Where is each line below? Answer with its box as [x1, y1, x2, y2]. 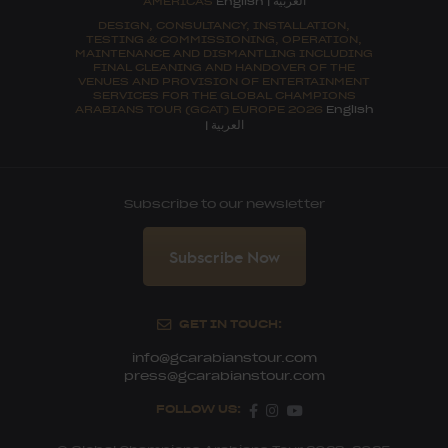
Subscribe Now [168, 245, 280, 267]
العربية [210, 113, 244, 133]
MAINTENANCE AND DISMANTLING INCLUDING [75, 43, 373, 61]
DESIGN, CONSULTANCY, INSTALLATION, [98, 15, 350, 33]
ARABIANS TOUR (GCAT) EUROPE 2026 [74, 99, 326, 117]
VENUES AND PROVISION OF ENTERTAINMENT [78, 71, 370, 89]
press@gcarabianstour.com [123, 366, 325, 385]
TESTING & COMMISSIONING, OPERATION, [86, 29, 362, 47]
